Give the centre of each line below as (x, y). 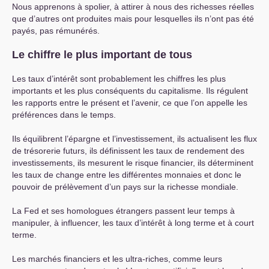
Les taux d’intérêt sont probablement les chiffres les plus (119, 79)
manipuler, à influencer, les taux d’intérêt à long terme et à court (133, 223)
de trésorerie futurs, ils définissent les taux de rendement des (128, 151)
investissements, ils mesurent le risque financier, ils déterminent (133, 163)
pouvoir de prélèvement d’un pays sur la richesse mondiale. (125, 187)
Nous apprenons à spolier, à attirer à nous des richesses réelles (133, 7)
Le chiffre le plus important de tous (102, 55)
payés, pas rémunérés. (56, 31)
